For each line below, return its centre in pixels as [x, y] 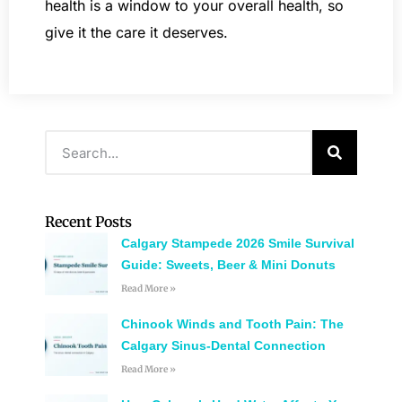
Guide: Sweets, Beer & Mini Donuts [228, 265]
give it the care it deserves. [136, 33]
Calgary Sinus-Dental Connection [223, 346]
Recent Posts [88, 222]
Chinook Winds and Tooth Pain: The [232, 324]
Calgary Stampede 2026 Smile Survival [237, 244]
